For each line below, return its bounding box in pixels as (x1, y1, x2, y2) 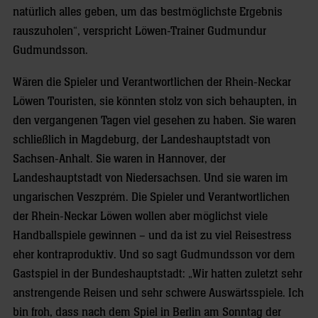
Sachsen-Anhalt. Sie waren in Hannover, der (13, 153, 226, 166)
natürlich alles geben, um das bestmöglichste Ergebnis (13, 6, 283, 19)
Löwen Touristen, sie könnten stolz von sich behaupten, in (13, 95, 297, 109)
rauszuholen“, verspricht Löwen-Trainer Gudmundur (13, 25, 266, 38)
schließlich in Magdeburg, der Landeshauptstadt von (13, 133, 270, 147)
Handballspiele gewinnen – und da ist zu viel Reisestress (13, 229, 292, 243)
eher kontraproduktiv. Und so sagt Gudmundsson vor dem (13, 248, 295, 262)
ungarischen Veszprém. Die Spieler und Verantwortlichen (13, 191, 290, 204)
